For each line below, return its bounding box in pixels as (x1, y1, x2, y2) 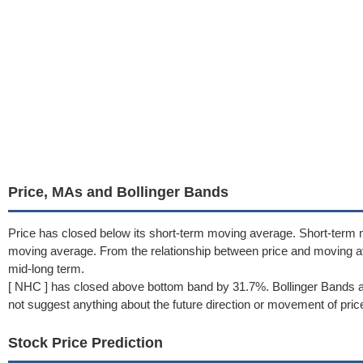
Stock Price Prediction (8, 335, 163, 351)
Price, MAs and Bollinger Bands (8, 184, 228, 200)
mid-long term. (8, 262, 84, 275)
